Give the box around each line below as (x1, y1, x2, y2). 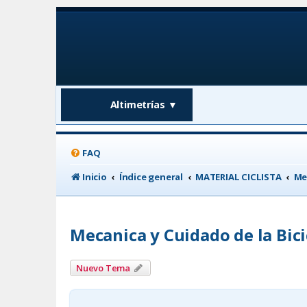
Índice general (119, 170, 184, 183)
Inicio (82, 170, 107, 183)
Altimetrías (110, 98, 165, 112)
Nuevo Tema (76, 261, 130, 274)
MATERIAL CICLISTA (195, 170, 282, 183)
